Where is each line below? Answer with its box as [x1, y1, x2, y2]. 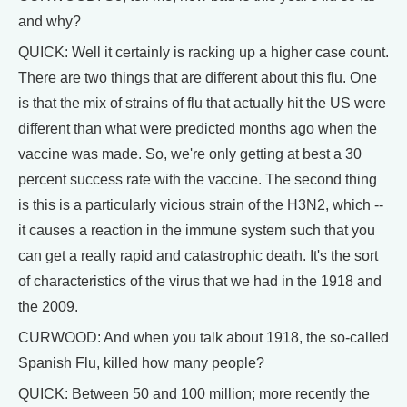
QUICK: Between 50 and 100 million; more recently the [18, 386, 370, 402]
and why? [18, 14, 81, 30]
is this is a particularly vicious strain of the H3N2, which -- [18, 197, 383, 213]
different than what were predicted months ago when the [18, 121, 377, 137]
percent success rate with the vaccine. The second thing [18, 172, 377, 188]
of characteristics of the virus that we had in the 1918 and [18, 273, 382, 290]
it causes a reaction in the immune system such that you [18, 223, 375, 239]
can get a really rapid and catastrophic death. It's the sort [18, 248, 378, 264]
